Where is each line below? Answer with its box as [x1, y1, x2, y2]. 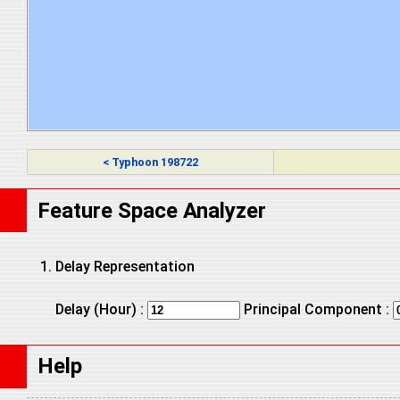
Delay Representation [55, 257, 195, 275]
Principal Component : [240, 300, 393, 318]
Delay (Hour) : [55, 300, 147, 318]
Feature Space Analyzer [37, 197, 266, 223]
